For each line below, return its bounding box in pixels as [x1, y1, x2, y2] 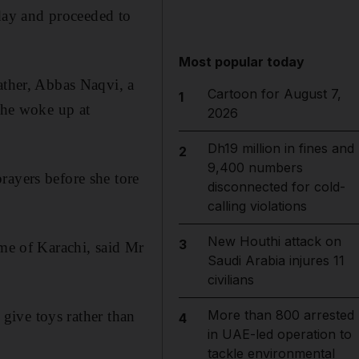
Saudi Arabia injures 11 [207, 252, 345, 268]
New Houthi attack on [207, 233, 341, 249]
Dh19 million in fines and [207, 140, 354, 156]
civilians [207, 272, 254, 288]
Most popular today [179, 54, 305, 70]
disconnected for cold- [207, 179, 345, 195]
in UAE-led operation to [207, 326, 352, 342]
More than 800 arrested [207, 307, 354, 323]
